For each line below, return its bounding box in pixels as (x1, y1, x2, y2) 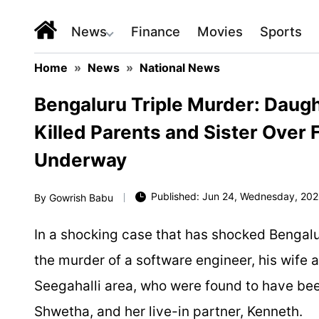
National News (140, 61, 220, 75)
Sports (260, 23, 302, 39)
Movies (197, 23, 243, 39)
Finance (131, 23, 180, 39)
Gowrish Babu (49, 191, 113, 204)
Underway (34, 149, 127, 171)
